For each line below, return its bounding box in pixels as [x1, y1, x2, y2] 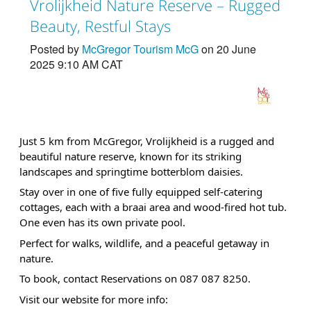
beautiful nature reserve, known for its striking [19, 149, 242, 163]
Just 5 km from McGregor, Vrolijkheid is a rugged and [19, 133, 274, 148]
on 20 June [198, 41, 256, 58]
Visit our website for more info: [19, 292, 168, 306]
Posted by [29, 41, 82, 58]
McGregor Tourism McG [81, 41, 199, 58]
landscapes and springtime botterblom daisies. [19, 164, 243, 178]
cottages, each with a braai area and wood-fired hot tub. [19, 200, 287, 215]
